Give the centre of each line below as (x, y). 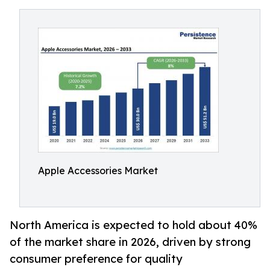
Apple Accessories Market (98, 171)
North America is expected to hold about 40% (133, 225)
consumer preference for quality (96, 259)
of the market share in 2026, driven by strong (130, 242)
